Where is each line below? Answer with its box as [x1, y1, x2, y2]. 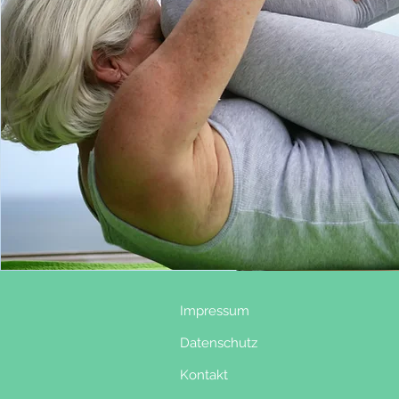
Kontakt [180, 367, 228, 383]
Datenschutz [162, 335, 257, 351]
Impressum [176, 303, 249, 319]
